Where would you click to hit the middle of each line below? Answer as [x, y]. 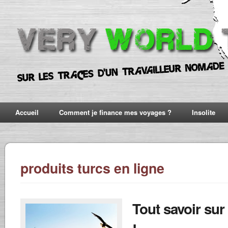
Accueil [27, 112]
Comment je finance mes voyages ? [115, 112]
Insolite [204, 112]
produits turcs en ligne [92, 168]
